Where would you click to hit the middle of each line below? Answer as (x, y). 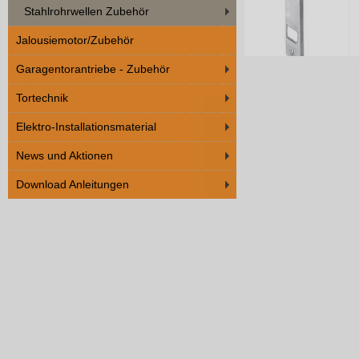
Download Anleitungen (73, 184)
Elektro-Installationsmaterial (86, 127)
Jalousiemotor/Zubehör (75, 40)
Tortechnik (42, 98)
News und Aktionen (65, 155)
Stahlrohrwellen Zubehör (87, 11)
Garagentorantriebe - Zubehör (93, 69)
